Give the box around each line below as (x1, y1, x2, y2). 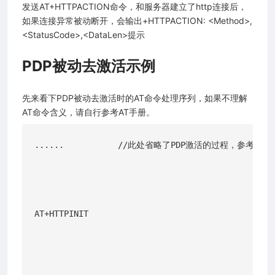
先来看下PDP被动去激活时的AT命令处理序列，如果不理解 (22, 92, 247, 103)
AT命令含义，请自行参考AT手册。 (22, 106, 155, 117)
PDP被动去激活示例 (22, 56, 155, 75)
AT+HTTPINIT (34, 208, 88, 219)
